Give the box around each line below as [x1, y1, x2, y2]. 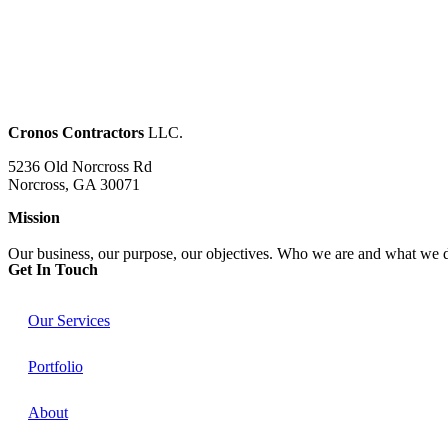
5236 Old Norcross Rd [8, 158, 152, 176]
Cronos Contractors [8, 124, 144, 142]
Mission [8, 209, 60, 227]
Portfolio [28, 358, 83, 376]
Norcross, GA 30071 [8, 176, 140, 194]
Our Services [28, 312, 110, 330]
